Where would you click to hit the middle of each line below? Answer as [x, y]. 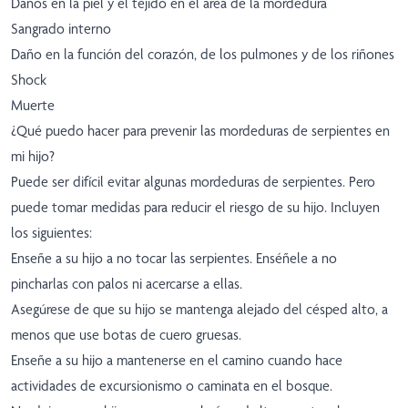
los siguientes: [51, 233]
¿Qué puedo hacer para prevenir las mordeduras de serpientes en [200, 131]
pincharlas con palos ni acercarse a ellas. [127, 284]
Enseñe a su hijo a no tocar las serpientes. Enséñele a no [174, 259]
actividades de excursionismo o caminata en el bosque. [172, 386]
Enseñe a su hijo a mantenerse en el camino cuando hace [177, 361]
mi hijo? [33, 157]
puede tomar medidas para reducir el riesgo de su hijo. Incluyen [195, 208]
